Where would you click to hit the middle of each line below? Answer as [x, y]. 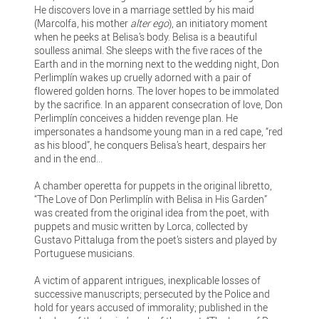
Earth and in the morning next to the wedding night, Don [157, 63]
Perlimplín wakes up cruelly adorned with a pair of [143, 77]
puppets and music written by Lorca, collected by [141, 226]
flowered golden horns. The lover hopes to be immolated [157, 90]
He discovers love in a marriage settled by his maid [145, 9]
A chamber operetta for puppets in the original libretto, [153, 185]
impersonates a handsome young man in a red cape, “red [159, 131]
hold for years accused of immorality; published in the [151, 307]
